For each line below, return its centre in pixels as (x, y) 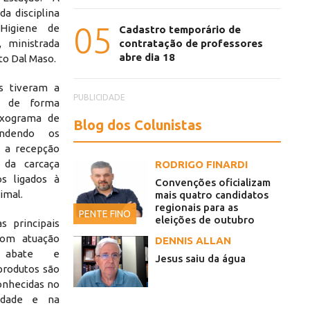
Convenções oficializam (213, 183)
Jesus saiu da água (200, 259)
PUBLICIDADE (99, 98)
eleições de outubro (205, 220)
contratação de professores (191, 44)
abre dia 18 (147, 57)
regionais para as (197, 208)
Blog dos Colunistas (138, 125)
